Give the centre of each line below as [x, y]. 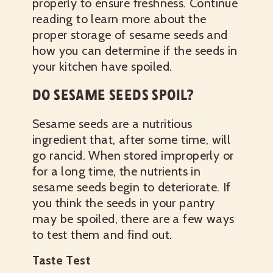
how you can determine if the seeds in [135, 51]
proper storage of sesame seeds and [130, 35]
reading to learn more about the [119, 19]
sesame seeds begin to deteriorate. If [132, 187]
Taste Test [61, 260]
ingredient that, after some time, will [132, 140]
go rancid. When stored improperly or [133, 155]
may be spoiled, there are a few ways [133, 219]
